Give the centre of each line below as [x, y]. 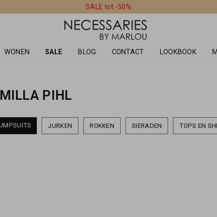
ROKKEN [102, 126]
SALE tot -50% [108, 7]
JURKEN [60, 126]
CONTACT [128, 52]
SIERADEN [147, 126]
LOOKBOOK [178, 52]
